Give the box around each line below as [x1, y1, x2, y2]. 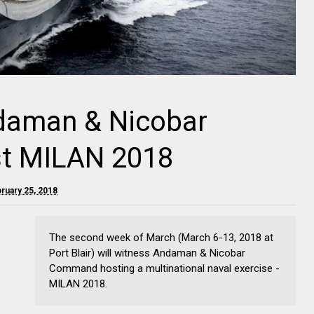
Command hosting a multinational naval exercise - [49, 262, 280, 275]
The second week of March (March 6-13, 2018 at [49, 231, 273, 244]
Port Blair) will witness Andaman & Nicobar [49, 247, 245, 259]
